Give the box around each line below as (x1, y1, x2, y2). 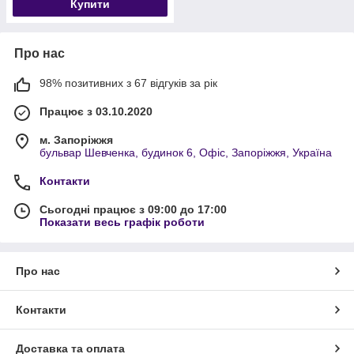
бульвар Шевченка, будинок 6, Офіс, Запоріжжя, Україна (40, 145, 332, 159)
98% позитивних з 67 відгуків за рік (40, 76, 217, 89)
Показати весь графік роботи (40, 215, 205, 228)
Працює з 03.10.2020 (40, 104, 153, 118)
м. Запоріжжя (40, 133, 113, 146)
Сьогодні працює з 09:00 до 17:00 (40, 202, 227, 216)
